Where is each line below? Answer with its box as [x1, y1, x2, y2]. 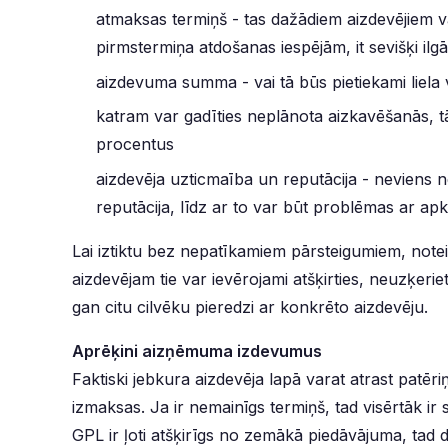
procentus [96, 134, 174, 155]
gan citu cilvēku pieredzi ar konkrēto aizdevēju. [72, 296, 428, 317]
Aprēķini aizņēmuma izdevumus [72, 340, 322, 361]
